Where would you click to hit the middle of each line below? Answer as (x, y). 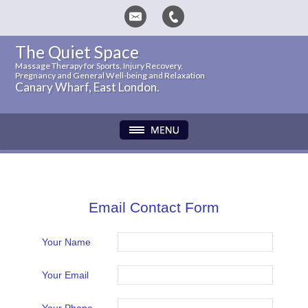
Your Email (65, 275)
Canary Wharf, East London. (88, 87)
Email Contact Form (154, 208)
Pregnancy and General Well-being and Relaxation (110, 75)
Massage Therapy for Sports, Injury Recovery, (99, 66)
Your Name (66, 242)
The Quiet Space (77, 52)
